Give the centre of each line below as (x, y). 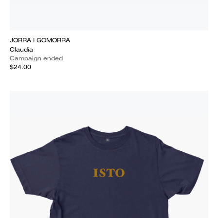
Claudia (21, 49)
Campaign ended (36, 58)
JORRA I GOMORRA (40, 40)
